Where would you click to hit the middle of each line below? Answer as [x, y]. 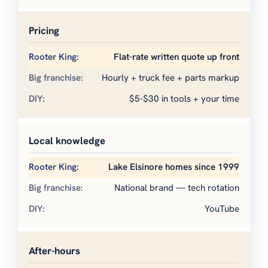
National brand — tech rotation [177, 188]
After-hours [54, 251]
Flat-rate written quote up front [176, 57]
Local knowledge [67, 141]
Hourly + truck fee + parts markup [170, 78]
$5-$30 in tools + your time [184, 99]
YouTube [222, 209]
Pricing [44, 31]
